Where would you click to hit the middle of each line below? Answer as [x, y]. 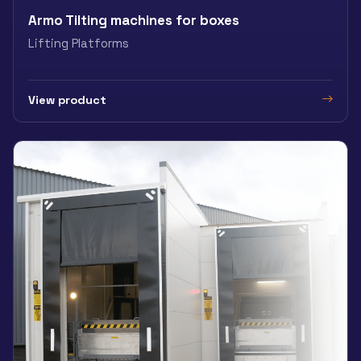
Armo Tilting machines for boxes [134, 21]
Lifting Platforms [79, 44]
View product [67, 100]
